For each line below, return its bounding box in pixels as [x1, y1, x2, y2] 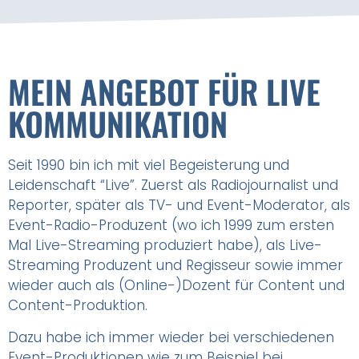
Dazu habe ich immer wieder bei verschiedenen [8, 327, 334, 347]
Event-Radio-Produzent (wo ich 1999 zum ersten [8, 216, 334, 236]
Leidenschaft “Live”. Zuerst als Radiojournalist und [8, 175, 338, 196]
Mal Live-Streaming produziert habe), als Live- [8, 236, 322, 256]
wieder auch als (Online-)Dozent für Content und [8, 276, 345, 296]
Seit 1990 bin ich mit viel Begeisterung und [8, 155, 289, 175]
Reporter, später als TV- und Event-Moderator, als [8, 196, 350, 216]
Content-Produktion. [8, 296, 151, 316]
